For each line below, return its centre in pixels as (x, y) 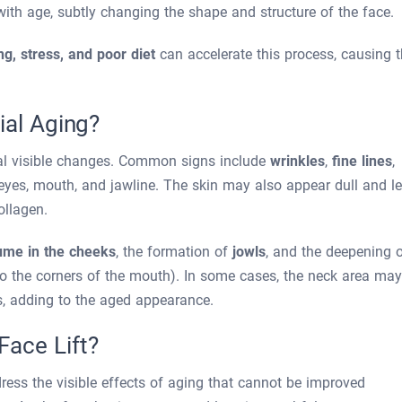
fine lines (362, 161)
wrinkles (297, 161)
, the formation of (174, 252)
